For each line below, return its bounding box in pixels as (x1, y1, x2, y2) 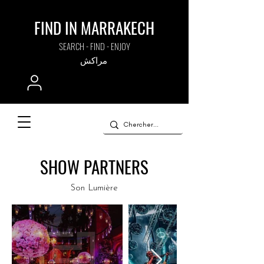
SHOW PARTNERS (39, 154, 148, 179)
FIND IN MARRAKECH (34, 16, 154, 39)
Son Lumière (71, 184, 118, 193)
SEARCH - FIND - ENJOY (58, 39, 130, 52)
